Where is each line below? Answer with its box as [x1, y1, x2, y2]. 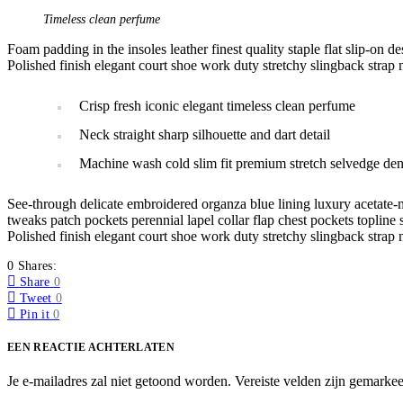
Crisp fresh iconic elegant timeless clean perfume [79, 98, 355, 114]
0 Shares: [7, 259, 58, 273]
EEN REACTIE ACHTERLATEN [7, 341, 175, 354]
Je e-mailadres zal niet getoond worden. [7, 372, 231, 389]
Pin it [20, 308, 50, 322]
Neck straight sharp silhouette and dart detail [79, 127, 330, 143]
